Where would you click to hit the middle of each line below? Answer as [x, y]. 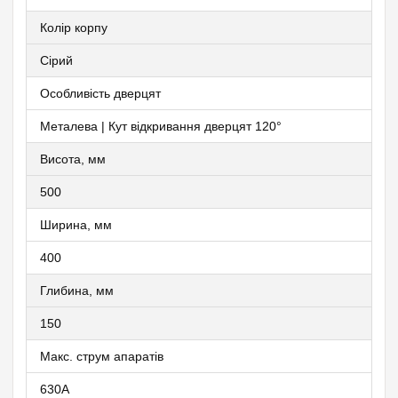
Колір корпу [74, 28]
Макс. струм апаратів [102, 357]
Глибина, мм [77, 291]
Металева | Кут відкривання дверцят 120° [161, 127]
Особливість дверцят [100, 94]
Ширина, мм [76, 225]
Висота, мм [73, 159]
